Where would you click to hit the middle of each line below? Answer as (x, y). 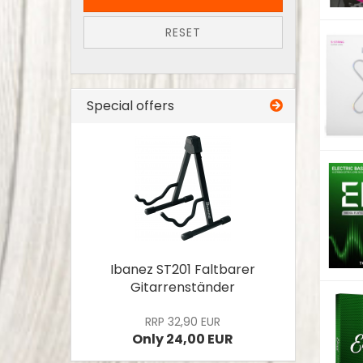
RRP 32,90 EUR (183, 322)
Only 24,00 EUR (183, 339)
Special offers (129, 106)
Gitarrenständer (183, 287)
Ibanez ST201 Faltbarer (183, 269)
